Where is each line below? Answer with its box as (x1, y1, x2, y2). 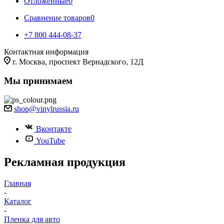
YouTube (36, 136, 65, 145)
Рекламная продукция (4, 155, 125, 168)
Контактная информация (4, 47, 88, 56)
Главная (4, 178, 31, 187)
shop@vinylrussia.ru (14, 104, 79, 113)
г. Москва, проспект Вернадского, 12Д (12, 57, 143, 66)
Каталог (4, 196, 31, 205)
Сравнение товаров (24, 13, 90, 22)
